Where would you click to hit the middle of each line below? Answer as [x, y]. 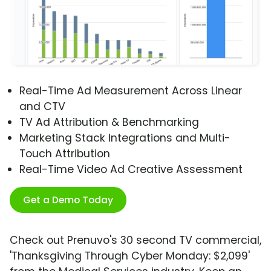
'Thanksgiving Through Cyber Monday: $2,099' [130, 256]
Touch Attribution [65, 154]
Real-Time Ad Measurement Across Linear [131, 91]
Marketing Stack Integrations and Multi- [125, 138]
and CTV [42, 107]
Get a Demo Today [68, 200]
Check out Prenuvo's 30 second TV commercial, [135, 240]
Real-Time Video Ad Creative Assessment [131, 170]
